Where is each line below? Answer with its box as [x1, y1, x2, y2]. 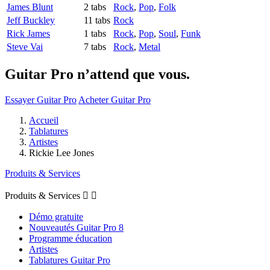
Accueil [29, 115, 58, 125]
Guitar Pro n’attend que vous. [5, 66, 190, 83]
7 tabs [84, 42, 106, 52]
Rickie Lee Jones [29, 147, 94, 158]
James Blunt [7, 2, 53, 13]
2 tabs [84, 2, 106, 13]
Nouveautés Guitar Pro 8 [29, 222, 124, 233]
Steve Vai [7, 42, 43, 52]
